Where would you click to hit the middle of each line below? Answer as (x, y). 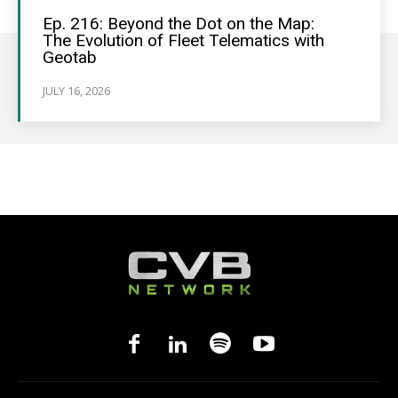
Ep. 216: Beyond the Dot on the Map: (179, 24)
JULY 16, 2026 (76, 91)
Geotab (70, 57)
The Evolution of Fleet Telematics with (183, 40)
